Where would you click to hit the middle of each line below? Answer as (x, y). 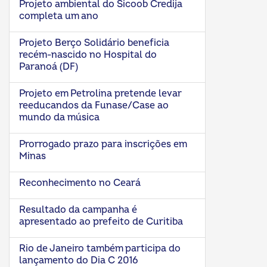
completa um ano (59, 16)
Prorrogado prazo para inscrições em (103, 144)
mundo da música (59, 117)
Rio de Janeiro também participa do (100, 249)
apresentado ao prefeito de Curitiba (101, 222)
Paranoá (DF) (49, 67)
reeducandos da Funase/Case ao (94, 105)
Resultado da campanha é (78, 210)
